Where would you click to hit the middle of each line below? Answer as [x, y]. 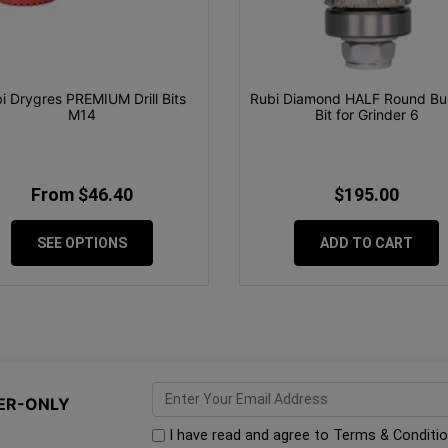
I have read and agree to [248, 435]
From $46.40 [81, 195]
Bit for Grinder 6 [366, 115]
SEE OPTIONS [81, 243]
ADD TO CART [366, 243]
